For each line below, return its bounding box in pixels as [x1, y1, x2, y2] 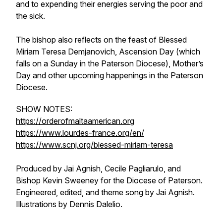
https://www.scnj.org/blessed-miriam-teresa [16, 140, 173, 150]
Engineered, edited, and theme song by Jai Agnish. [16, 187, 195, 197]
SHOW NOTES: [16, 104, 72, 114]
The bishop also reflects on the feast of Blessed [16, 35, 187, 45]
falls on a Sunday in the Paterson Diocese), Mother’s [16, 58, 204, 68]
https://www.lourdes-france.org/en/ [16, 128, 144, 138]
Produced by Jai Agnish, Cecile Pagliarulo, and [16, 164, 181, 173]
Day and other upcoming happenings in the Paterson [16, 70, 203, 80]
